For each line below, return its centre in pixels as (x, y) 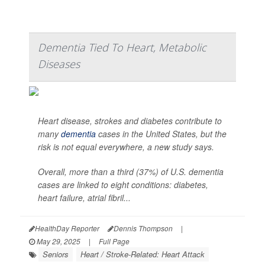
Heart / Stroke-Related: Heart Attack (143, 254)
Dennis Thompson (143, 228)
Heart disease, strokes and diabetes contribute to (130, 121)
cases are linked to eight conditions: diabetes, (123, 185)
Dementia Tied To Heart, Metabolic (122, 48)
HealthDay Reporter (67, 228)
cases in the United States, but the (161, 134)
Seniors (56, 254)
